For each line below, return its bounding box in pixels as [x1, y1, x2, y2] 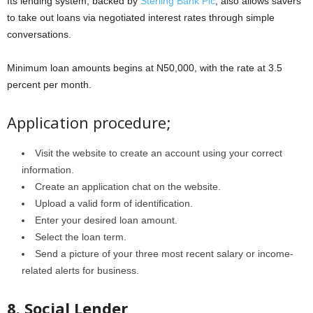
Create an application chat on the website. [35, 180, 221, 192]
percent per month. [7, 78, 92, 90]
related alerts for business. [22, 264, 139, 276]
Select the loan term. [35, 231, 126, 242]
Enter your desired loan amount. [35, 214, 177, 226]
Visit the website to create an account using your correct [35, 147, 282, 159]
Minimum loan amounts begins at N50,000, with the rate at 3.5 [7, 61, 282, 73]
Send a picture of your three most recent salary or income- [35, 247, 293, 259]
